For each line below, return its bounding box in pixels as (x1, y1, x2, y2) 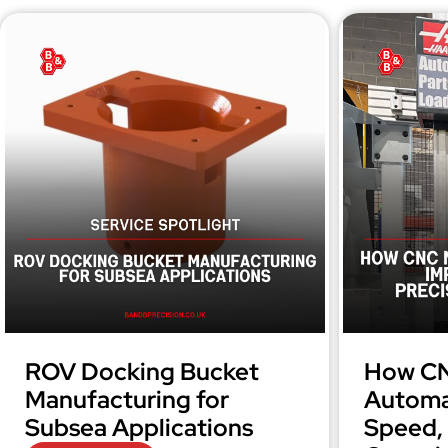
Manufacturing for (25, 384, 229, 415)
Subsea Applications (25, 412, 253, 443)
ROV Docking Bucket (25, 356, 259, 387)
